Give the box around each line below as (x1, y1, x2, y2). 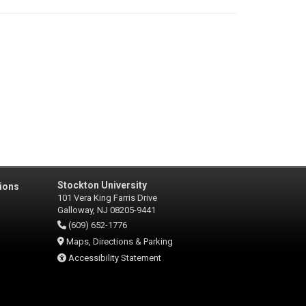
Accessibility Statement (68, 253, 161, 263)
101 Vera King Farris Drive (57, 193, 157, 203)
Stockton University (57, 180, 147, 191)
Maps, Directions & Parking (66, 236, 173, 247)
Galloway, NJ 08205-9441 (57, 205, 156, 215)
